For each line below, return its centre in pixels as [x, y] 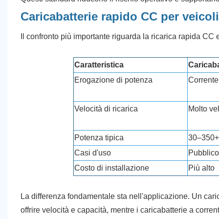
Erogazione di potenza [114, 80]
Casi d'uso [93, 153]
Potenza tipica [99, 137]
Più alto [202, 168]
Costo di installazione [112, 168]
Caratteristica [99, 65]
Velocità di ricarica [106, 109]
